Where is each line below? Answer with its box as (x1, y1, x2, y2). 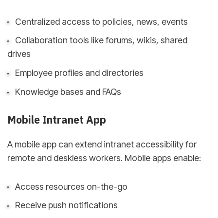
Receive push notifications (15, 200, 118, 211)
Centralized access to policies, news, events (15, 16, 188, 27)
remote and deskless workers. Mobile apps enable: (7, 153, 201, 163)
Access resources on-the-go (15, 181, 127, 192)
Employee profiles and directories (15, 68, 144, 78)
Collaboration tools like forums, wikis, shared (15, 35, 187, 46)
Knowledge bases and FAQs (15, 86, 121, 97)
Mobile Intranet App (7, 112, 106, 127)
